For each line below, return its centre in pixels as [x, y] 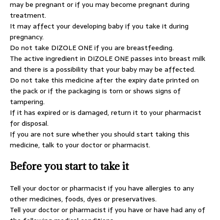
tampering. [27, 102]
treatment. [28, 15]
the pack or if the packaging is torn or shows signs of [95, 91]
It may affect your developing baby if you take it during [99, 26]
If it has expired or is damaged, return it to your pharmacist [106, 112]
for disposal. [29, 123]
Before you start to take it [69, 166]
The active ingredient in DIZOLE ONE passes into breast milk [108, 58]
